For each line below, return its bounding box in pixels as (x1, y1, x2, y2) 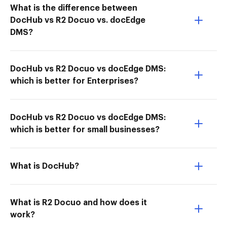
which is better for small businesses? (10, 126, 160, 134)
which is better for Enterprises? (10, 77, 138, 85)
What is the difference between (10, 4, 137, 12)
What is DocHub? (10, 162, 79, 170)
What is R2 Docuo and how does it (10, 199, 147, 207)
